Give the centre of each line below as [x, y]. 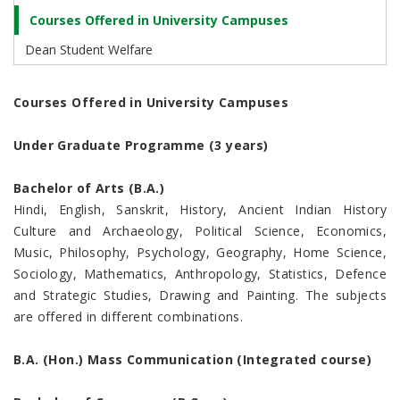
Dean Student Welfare [89, 50]
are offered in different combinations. [129, 317]
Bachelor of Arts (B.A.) [89, 188]
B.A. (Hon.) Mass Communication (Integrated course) [192, 360]
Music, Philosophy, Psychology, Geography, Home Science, [200, 253]
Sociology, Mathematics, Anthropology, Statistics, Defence [200, 274]
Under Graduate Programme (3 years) [141, 146]
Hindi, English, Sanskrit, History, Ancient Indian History [200, 210]
